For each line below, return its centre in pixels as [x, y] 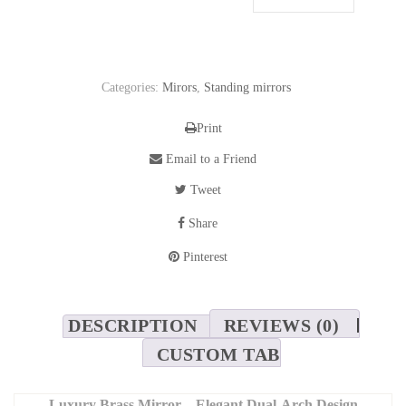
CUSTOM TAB [218, 355]
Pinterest [203, 257]
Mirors [179, 88]
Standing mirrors [247, 88]
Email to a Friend [209, 159]
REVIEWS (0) [281, 326]
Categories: [132, 88]
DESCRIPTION [133, 326]
